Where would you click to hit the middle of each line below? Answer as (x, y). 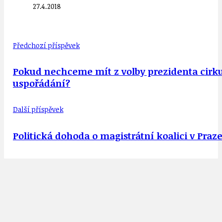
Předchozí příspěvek (46, 46)
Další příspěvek (38, 110)
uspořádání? (42, 83)
